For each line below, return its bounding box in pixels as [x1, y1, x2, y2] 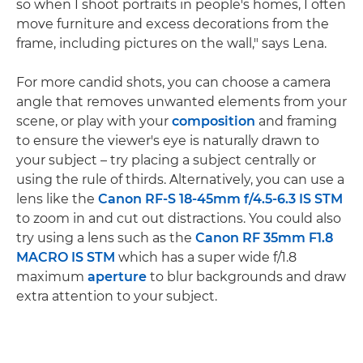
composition [172, 113, 255, 129]
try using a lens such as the [16, 230, 195, 246]
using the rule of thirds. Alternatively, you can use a [16, 172, 344, 187]
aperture [88, 269, 147, 284]
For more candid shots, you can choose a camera [16, 75, 331, 90]
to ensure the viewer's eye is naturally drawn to [16, 133, 319, 148]
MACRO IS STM [16, 250, 115, 265]
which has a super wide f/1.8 [115, 250, 297, 265]
